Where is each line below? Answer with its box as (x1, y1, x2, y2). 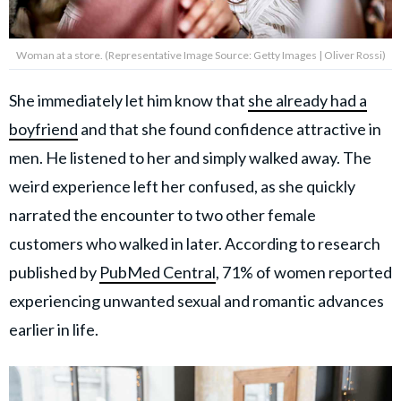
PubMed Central (99, 262, 216, 282)
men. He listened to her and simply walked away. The (9, 148, 371, 167)
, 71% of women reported (216, 262, 392, 282)
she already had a (248, 90, 367, 110)
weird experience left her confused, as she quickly (9, 176, 355, 196)
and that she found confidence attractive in (78, 119, 381, 139)
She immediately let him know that (9, 90, 248, 110)
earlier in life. (9, 320, 101, 339)
